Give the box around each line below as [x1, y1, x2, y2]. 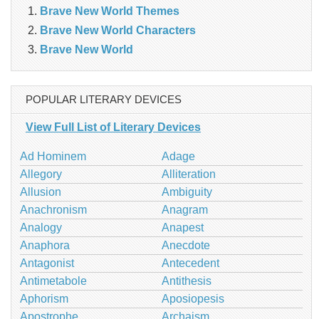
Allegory [20, 167, 62, 180]
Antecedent [161, 256, 219, 269]
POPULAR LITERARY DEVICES [26, 93, 182, 105]
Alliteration [161, 167, 216, 180]
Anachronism [20, 203, 87, 216]
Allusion [20, 185, 61, 198]
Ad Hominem [20, 150, 86, 162]
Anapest [161, 221, 204, 234]
